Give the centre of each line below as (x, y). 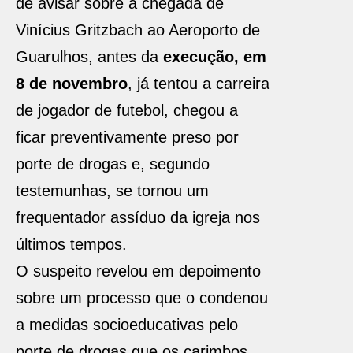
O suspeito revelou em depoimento (138, 271)
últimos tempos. (74, 244)
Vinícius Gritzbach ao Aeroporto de (138, 30)
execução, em (215, 57)
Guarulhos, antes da (89, 57)
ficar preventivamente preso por (127, 137)
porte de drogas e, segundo (113, 164)
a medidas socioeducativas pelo (127, 325)
